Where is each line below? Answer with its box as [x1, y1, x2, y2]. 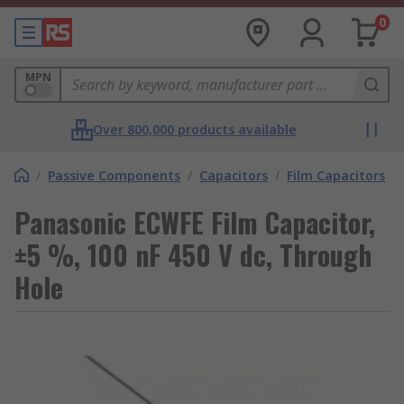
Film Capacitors [287, 167, 385, 184]
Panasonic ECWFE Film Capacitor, [14, 202, 375, 243]
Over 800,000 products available [93, 121, 297, 138]
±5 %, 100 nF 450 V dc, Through [14, 234, 372, 275]
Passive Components [48, 167, 180, 184]
